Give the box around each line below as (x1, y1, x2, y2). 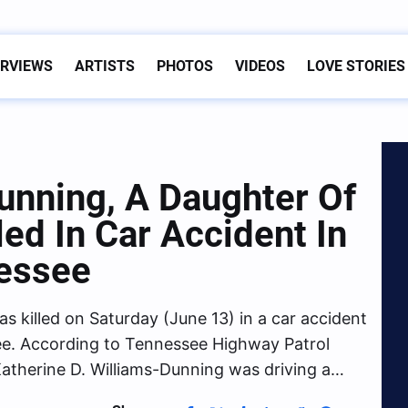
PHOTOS (157, 57, 213, 76)
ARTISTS (75, 57, 135, 76)
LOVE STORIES (307, 57, 405, 76)
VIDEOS (235, 57, 285, 76)
